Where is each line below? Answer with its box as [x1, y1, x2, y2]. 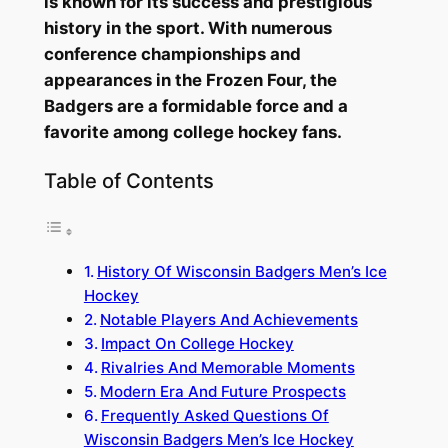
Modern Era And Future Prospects [99, 382, 346, 402]
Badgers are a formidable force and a [43, 96, 348, 117]
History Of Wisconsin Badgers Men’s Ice [96, 262, 387, 282]
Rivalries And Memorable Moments [100, 358, 355, 378]
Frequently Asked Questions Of [100, 406, 329, 426]
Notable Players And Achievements [99, 310, 358, 330]
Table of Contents [43, 168, 214, 194]
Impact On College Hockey [100, 334, 294, 354]
